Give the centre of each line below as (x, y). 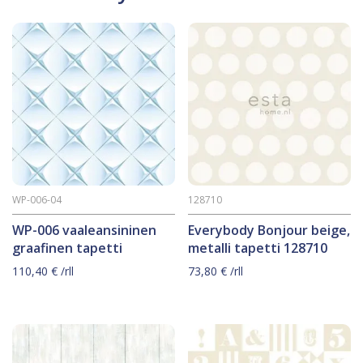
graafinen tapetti (67, 248)
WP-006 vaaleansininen (84, 231)
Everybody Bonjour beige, (269, 231)
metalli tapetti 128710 (258, 248)
